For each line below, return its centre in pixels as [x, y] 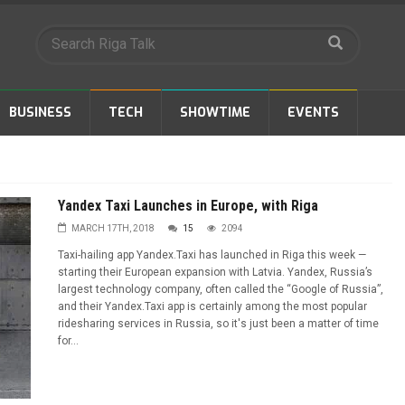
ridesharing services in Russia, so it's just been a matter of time [218, 324]
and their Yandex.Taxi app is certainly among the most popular [212, 306]
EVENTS [313, 113]
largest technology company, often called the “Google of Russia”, [221, 289]
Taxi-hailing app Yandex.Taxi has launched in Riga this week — [212, 255]
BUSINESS [40, 113]
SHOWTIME [215, 113]
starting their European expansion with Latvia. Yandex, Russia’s [215, 272]
